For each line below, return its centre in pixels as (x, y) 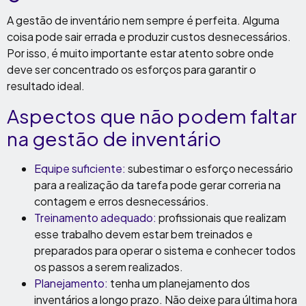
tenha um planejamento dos (179, 283)
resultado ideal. (46, 86)
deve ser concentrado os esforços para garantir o (131, 69)
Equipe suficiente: (80, 168)
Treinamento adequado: (95, 218)
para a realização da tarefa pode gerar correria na (157, 185)
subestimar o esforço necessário (209, 168)
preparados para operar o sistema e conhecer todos (165, 250)
